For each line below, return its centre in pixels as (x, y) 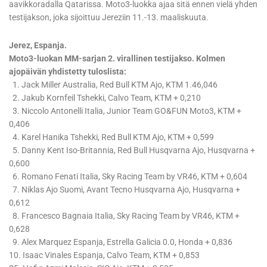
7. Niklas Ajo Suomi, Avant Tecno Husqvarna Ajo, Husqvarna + (125, 190)
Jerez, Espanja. (38, 46)
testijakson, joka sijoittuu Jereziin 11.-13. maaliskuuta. (109, 18)
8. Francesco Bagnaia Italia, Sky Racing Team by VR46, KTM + (124, 216)
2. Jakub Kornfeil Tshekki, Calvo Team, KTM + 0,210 (105, 98)
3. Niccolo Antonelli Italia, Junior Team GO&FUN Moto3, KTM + (125, 111)
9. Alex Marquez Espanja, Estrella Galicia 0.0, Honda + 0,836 (121, 242)
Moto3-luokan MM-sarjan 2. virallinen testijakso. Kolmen (117, 59)
